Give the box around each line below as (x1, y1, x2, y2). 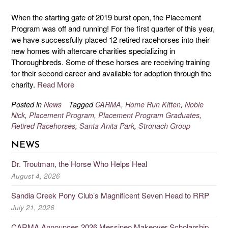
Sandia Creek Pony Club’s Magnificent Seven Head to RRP (11, 189, 209, 201)
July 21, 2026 (11, 202, 54, 212)
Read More (37, 79, 74, 90)
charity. (11, 79, 37, 90)
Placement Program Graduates (98, 109, 199, 120)
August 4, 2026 (11, 170, 60, 181)
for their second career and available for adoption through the (11, 68, 211, 79)
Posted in (11, 99, 44, 109)
